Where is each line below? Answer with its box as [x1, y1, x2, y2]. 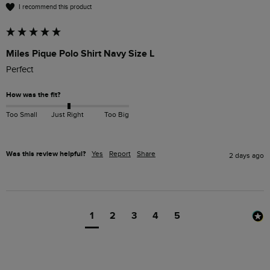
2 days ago [229, 151, 264, 160]
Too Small [6, 110, 37, 119]
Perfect [6, 64, 36, 75]
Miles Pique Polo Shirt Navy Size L [6, 48, 154, 60]
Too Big [104, 110, 129, 119]
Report [109, 149, 131, 159]
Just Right [51, 110, 84, 119]
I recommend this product [19, 2, 92, 11]
